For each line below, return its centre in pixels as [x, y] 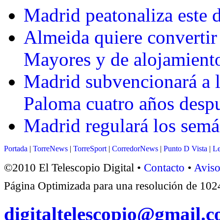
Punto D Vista [185, 149]
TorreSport [90, 149]
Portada [16, 149]
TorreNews [50, 149]
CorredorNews [135, 149]
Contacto [164, 168]
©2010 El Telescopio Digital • [74, 168]
